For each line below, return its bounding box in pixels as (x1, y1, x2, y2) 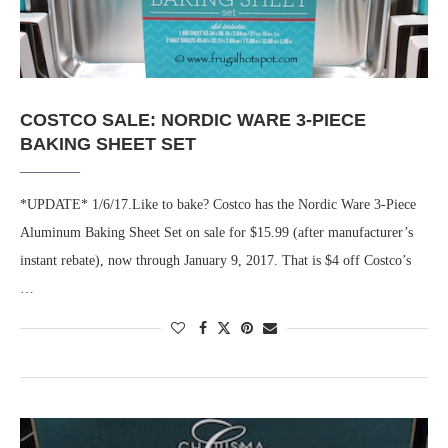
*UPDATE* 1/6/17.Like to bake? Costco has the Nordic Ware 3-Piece (20, 197, 416, 213)
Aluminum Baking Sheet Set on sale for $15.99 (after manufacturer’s (20, 225, 413, 241)
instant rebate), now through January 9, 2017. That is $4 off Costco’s (20, 253, 411, 269)
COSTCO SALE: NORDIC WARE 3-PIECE (20, 110, 366, 131)
